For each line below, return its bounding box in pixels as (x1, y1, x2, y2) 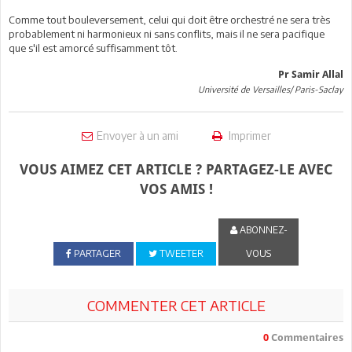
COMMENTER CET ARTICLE (86, 295, 266, 314)
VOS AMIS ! (139, 180, 213, 197)
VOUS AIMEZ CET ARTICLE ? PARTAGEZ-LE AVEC (20, 160, 332, 178)
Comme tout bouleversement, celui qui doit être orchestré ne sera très (9, 13, 330, 26)
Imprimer (225, 128, 271, 142)
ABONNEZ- (236, 223, 288, 236)
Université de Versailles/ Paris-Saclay (198, 83, 343, 94)
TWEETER (156, 247, 203, 259)
